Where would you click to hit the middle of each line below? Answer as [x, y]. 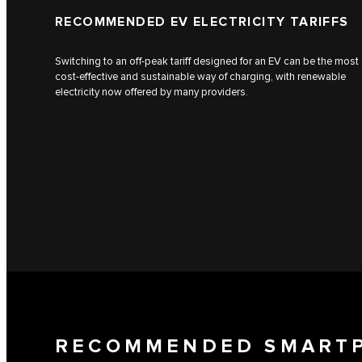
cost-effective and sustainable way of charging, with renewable [200, 76]
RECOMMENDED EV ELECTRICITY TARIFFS [202, 23]
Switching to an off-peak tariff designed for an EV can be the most [207, 61]
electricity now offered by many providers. [152, 92]
